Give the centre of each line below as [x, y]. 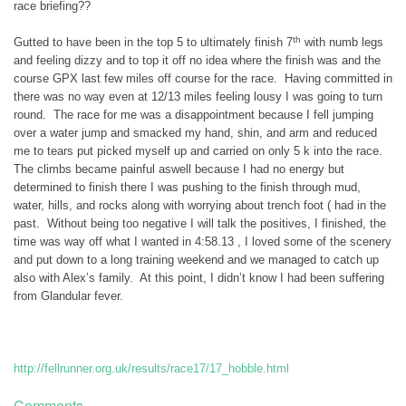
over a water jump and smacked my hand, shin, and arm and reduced [195, 133]
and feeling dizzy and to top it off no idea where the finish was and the [197, 61]
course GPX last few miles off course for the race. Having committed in [203, 79]
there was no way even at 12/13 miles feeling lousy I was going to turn [198, 97]
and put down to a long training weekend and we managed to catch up [196, 260]
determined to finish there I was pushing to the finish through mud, [187, 188]
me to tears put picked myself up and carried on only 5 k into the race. [200, 151]
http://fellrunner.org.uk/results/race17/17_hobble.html [151, 369]
